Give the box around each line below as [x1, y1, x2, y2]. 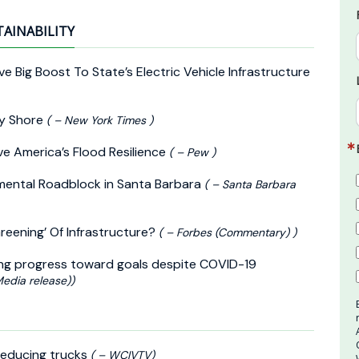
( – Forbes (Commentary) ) [159, 224, 296, 240]
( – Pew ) [169, 144, 216, 159]
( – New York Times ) [46, 112, 153, 127]
